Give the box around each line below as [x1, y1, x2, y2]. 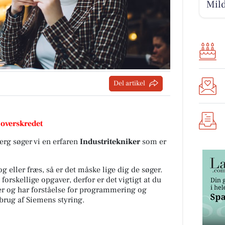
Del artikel [114, 78, 146, 88]
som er [140, 136, 166, 147]
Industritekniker [80, 136, 140, 147]
